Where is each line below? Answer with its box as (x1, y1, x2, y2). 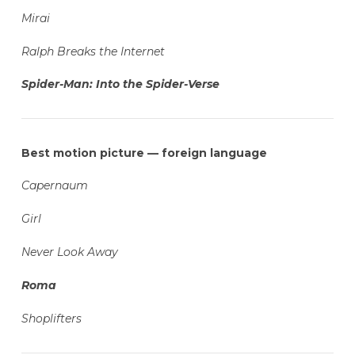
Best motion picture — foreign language (21, 145, 267, 160)
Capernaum (21, 178, 88, 193)
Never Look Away (21, 244, 118, 259)
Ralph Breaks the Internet (21, 44, 165, 59)
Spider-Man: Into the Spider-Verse (21, 77, 219, 92)
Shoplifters (21, 311, 82, 326)
